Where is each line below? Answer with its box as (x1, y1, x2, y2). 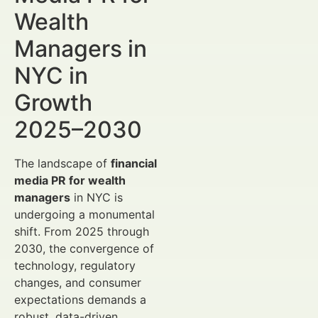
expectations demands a (14, 292, 146, 307)
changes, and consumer (14, 275, 141, 290)
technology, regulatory (14, 258, 136, 273)
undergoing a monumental (14, 207, 155, 221)
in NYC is (70, 190, 123, 204)
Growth (14, 89, 92, 116)
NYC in (14, 62, 88, 89)
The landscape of (14, 156, 111, 170)
